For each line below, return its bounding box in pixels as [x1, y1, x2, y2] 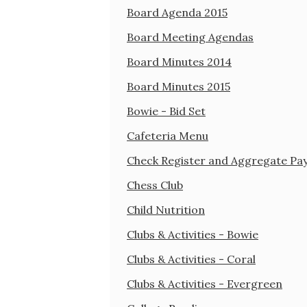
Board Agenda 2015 [127, 5, 228, 19]
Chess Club [127, 177, 183, 192]
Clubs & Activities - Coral [127, 251, 256, 266]
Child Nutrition [127, 202, 205, 217]
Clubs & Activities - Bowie [127, 227, 258, 241]
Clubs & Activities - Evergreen [127, 276, 282, 291]
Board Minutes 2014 [127, 54, 232, 69]
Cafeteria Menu [127, 128, 208, 143]
